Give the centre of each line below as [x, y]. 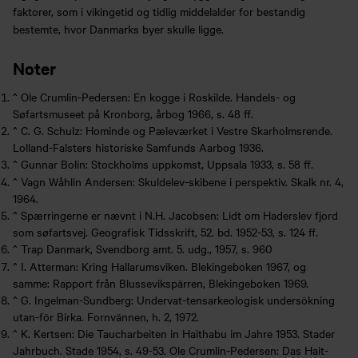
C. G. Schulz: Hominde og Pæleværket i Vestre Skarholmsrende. [177, 130]
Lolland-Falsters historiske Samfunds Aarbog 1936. [138, 147]
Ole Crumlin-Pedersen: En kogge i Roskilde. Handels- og [158, 96]
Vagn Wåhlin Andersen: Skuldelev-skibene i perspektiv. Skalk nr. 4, [182, 181]
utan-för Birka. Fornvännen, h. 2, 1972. [106, 316]
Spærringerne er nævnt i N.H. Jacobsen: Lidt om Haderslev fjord [179, 215]
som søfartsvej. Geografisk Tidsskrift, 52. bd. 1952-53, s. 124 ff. [165, 231]
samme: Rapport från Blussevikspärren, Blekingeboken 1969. [161, 282]
